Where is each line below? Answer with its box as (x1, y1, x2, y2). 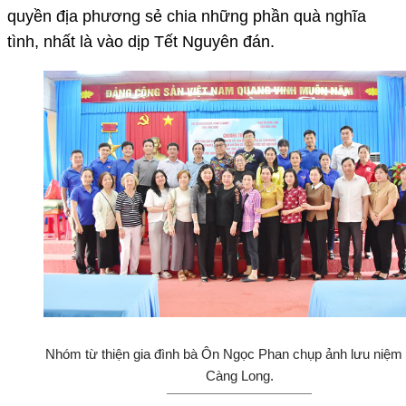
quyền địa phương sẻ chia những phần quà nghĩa (7, 6, 366, 25)
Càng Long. (205, 368, 274, 384)
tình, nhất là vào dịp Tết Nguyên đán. (7, 32, 275, 51)
